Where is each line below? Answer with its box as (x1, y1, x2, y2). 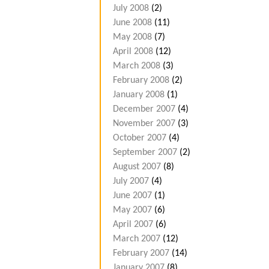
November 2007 (113, 119, 175, 129)
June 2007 (113, 191, 152, 201)
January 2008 (113, 90, 165, 100)
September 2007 (113, 148, 177, 158)
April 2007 (113, 220, 153, 230)
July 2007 (113, 177, 149, 187)
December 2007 (113, 104, 175, 115)
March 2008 (113, 61, 160, 71)
